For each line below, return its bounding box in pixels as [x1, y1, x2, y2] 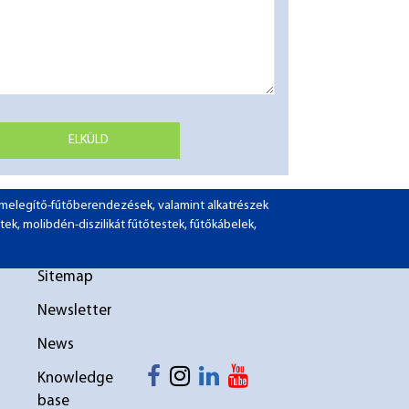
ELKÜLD [68, 133, 109, 147]
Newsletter [37, 303, 112, 319]
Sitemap [37, 269, 93, 285]
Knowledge [37, 371, 113, 386]
